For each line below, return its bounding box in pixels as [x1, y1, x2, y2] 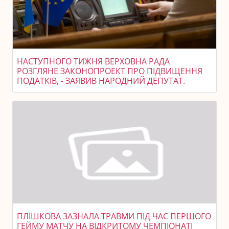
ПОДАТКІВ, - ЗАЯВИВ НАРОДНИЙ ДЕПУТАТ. [17, 75, 185, 86]
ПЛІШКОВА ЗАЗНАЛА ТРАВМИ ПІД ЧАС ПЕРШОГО [17, 211, 211, 222]
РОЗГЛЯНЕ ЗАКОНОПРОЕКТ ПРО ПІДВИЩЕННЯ [17, 65, 202, 77]
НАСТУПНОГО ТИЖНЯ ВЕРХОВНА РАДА [17, 56, 170, 67]
